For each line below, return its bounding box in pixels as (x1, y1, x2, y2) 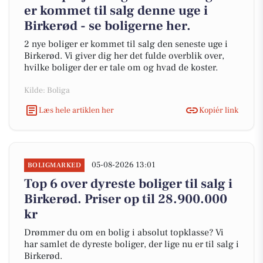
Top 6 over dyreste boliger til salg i (24, 176, 232, 192)
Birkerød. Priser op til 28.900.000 (24, 191, 227, 207)
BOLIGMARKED (28, 161, 82, 170)
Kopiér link (199, 104, 238, 116)
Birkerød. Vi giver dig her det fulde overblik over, (24, 50, 224, 62)
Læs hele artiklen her (39, 104, 114, 116)
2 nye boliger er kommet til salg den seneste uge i (24, 38, 228, 50)
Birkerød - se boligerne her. (24, 18, 191, 34)
